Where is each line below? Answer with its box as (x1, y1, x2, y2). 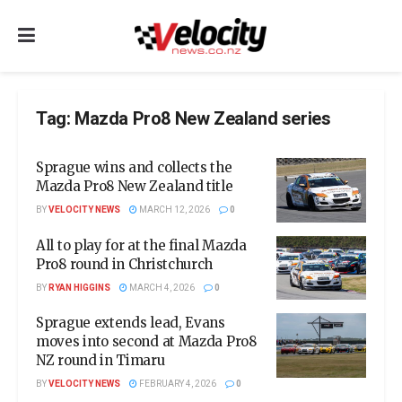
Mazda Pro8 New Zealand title (36, 178, 233, 195)
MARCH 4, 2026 (127, 281, 195, 294)
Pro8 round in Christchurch (36, 255, 214, 273)
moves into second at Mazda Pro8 (36, 333, 257, 350)
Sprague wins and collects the (36, 159, 232, 176)
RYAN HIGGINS (48, 281, 110, 294)
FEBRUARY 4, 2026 (137, 378, 216, 390)
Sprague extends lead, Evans (36, 314, 225, 331)
